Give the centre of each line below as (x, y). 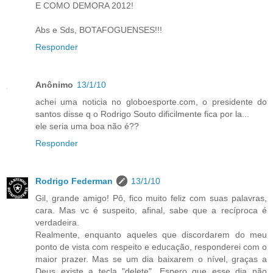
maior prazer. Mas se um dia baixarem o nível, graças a (151, 259)
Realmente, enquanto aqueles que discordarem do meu (151, 234)
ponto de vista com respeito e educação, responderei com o (151, 246)
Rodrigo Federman (74, 181)
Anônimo (54, 84)
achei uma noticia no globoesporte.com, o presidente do (151, 101)
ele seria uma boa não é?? (87, 126)
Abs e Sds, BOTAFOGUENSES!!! (99, 30)
